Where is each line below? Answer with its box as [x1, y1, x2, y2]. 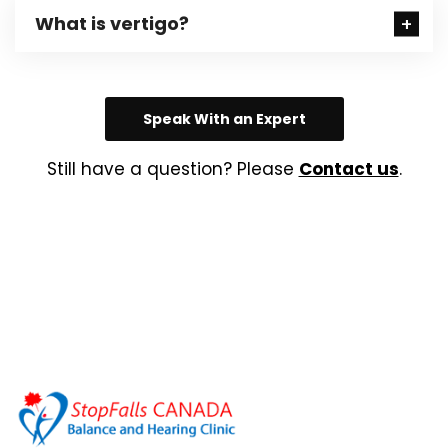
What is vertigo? [35, 11, 189, 36]
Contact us [298, 157, 399, 181]
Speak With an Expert [142, 109, 306, 129]
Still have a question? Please [46, 157, 299, 181]
